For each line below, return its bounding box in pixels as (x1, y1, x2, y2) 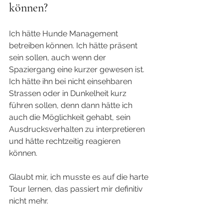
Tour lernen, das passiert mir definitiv (9, 184, 145, 194)
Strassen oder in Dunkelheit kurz (9, 88, 128, 98)
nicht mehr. (9, 196, 50, 206)
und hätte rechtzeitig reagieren (9, 136, 122, 146)
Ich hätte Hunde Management (9, 28, 120, 38)
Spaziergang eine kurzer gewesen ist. (9, 64, 146, 74)
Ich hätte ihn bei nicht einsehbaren (9, 76, 134, 86)
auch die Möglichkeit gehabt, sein (9, 112, 132, 122)
